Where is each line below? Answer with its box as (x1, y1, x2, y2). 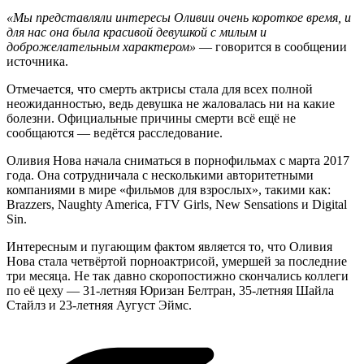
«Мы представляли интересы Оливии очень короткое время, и (6, 11, 351, 25)
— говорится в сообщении (196, 40, 347, 54)
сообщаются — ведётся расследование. (6, 126, 223, 141)
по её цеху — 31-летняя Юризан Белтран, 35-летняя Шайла (6, 284, 334, 298)
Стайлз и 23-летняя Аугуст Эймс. (6, 298, 192, 313)
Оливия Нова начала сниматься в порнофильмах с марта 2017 (6, 154, 349, 168)
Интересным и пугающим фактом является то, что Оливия (6, 240, 332, 254)
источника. (6, 54, 68, 69)
